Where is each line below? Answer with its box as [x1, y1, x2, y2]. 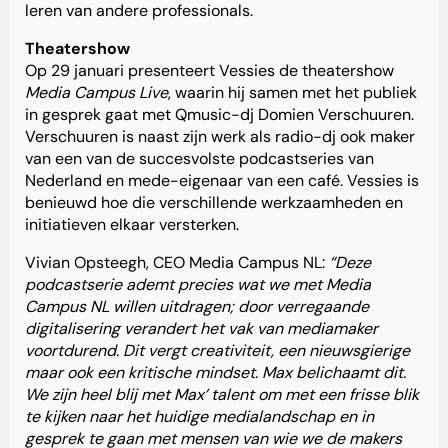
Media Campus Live [25, 82, 168, 104]
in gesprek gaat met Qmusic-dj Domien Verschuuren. [25, 104, 414, 126]
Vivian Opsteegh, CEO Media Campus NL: [25, 252, 329, 274]
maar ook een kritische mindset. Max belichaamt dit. [25, 362, 406, 384]
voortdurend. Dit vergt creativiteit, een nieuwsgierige [25, 340, 410, 362]
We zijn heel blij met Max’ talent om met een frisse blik [25, 384, 419, 406]
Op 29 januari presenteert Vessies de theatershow [25, 60, 394, 82]
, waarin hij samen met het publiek [168, 82, 417, 104]
